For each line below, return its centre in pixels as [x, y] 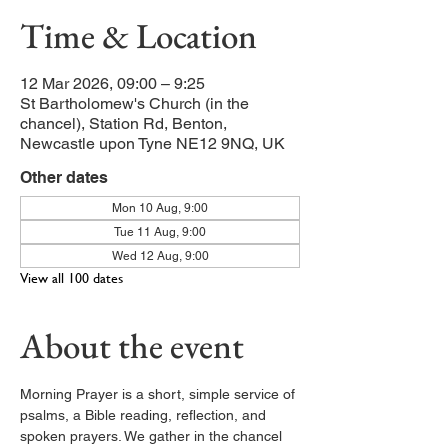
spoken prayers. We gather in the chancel [153, 436]
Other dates [64, 177]
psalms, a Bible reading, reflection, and [145, 415]
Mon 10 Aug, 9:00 [160, 208]
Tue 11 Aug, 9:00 [160, 232]
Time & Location [138, 35]
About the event [132, 345]
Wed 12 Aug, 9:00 [160, 256]
